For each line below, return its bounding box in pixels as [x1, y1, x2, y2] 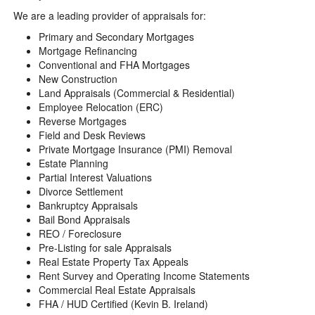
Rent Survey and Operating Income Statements [39, 269, 250, 283]
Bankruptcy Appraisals [39, 198, 138, 212]
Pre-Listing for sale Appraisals [39, 240, 172, 255]
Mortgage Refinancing [39, 44, 137, 58]
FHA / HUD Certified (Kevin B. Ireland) [39, 297, 208, 311]
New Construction [39, 72, 117, 86]
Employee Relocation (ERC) [39, 100, 163, 114]
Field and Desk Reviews [39, 128, 146, 142]
